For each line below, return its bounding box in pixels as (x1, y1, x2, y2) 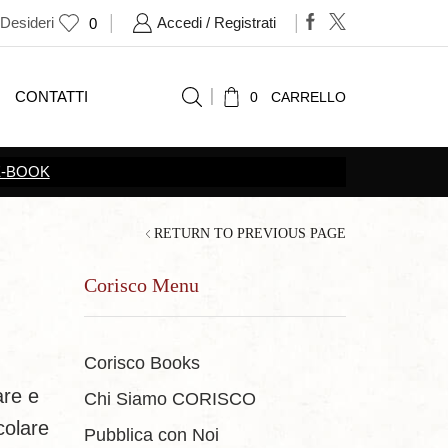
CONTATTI (14, 88, 88, 106)
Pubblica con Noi (83, 424, 219, 445)
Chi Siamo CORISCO (83, 388, 256, 409)
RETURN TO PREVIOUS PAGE (154, 226, 346, 242)
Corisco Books (83, 352, 200, 373)
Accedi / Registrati (157, 14, 277, 32)
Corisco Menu (83, 274, 199, 297)
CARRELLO (271, 89, 346, 106)
